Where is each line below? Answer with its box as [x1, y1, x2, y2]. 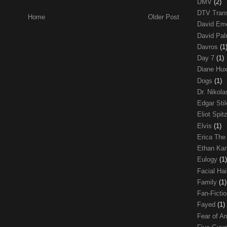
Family [197, 178, 219, 186]
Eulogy [197, 156, 219, 164]
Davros [197, 43, 220, 51]
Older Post [148, 13, 179, 21]
